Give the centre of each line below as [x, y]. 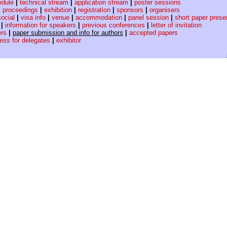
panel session [148, 18]
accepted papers [154, 33]
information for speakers [41, 25]
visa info [33, 18]
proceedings [20, 10]
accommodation [99, 18]
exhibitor [69, 41]
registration [94, 10]
